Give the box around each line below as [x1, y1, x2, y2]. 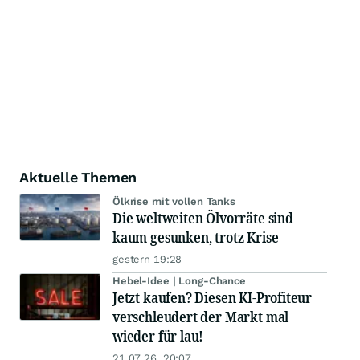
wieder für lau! [112, 326, 204, 346]
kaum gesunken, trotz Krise [112, 227, 279, 247]
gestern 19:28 [112, 253, 182, 265]
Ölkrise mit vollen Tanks [112, 195, 235, 207]
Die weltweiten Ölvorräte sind [112, 208, 293, 227]
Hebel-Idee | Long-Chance [112, 275, 246, 287]
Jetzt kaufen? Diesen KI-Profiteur [112, 288, 313, 307]
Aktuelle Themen [19, 169, 137, 186]
